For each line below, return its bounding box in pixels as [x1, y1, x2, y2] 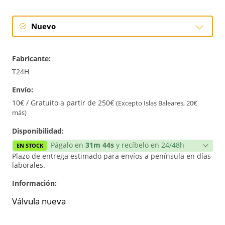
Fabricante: [12, 54, 51, 63]
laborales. [12, 160, 45, 170]
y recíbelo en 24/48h [116, 140, 184, 150]
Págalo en [51, 140, 85, 150]
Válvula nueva [12, 195, 66, 207]
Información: [12, 178, 57, 188]
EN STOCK [17, 142, 43, 149]
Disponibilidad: [12, 126, 64, 136]
